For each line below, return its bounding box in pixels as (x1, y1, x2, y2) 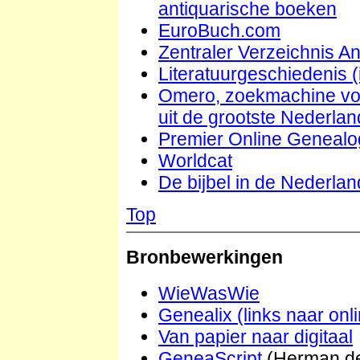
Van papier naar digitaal (158, 326, 353, 348)
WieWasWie (158, 283, 260, 305)
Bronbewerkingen (126, 247, 283, 268)
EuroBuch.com (158, 19, 280, 41)
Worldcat (158, 149, 232, 171)
